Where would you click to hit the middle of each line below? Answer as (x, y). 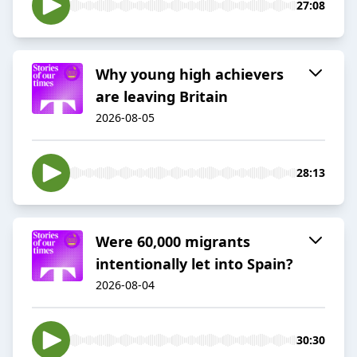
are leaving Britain (162, 97)
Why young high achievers (190, 75)
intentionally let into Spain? (194, 264)
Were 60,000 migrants (173, 242)
